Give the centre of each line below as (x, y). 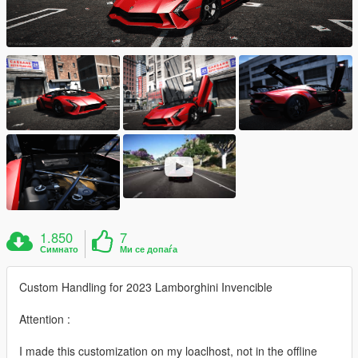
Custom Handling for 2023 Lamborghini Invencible (146, 286)
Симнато (60, 249)
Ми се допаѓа (149, 249)
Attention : (45, 318)
